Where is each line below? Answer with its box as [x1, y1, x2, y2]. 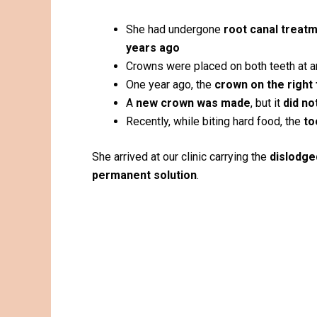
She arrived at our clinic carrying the [92, 150, 270, 164]
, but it [250, 96, 283, 110]
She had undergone [126, 23, 224, 37]
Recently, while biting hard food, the [126, 115, 304, 129]
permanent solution [92, 168, 197, 183]
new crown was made [136, 96, 250, 110]
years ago [126, 41, 180, 55]
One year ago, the [126, 78, 214, 92]
